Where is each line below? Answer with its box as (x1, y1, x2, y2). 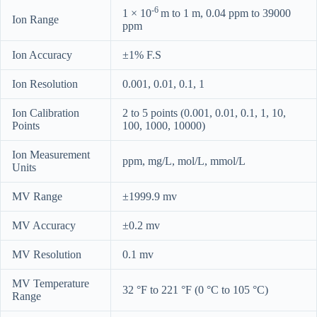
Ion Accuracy (12, 48, 72, 61)
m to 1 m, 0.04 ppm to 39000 (161, 6, 291, 19)
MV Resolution (12, 248, 81, 260)
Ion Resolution (12, 77, 78, 90)
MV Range (12, 190, 62, 202)
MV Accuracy (12, 219, 76, 231)
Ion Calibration (12, 106, 79, 119)
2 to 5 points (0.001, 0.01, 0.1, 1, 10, (122, 106, 286, 119)
